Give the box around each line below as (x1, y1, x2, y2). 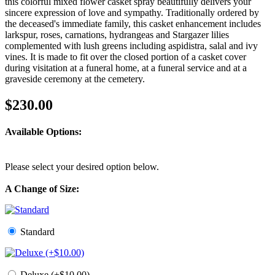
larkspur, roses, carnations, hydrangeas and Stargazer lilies (5, 29, 229, 40)
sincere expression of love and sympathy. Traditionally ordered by (5, 7, 259, 18)
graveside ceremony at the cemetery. (5, 73, 145, 84)
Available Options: (5, 126, 82, 137)
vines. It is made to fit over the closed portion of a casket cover (5, 51, 246, 62)
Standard (18, 227, 55, 238)
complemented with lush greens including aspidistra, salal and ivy (5, 40, 258, 51)
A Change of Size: (5, 184, 79, 195)
